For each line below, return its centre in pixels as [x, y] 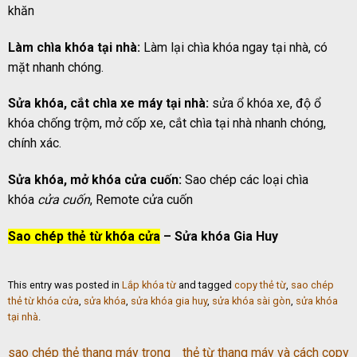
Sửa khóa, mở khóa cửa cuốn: [96, 180]
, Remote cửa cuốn [141, 200]
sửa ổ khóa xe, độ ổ [265, 104]
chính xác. [35, 143]
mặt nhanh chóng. [56, 67]
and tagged [205, 285]
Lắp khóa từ [149, 285]
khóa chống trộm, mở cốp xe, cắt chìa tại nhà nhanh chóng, [167, 124]
